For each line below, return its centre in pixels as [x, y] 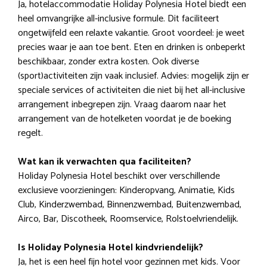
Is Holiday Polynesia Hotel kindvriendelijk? [111, 248]
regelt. [30, 133]
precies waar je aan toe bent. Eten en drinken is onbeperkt [132, 48]
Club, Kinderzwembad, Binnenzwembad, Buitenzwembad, [130, 205]
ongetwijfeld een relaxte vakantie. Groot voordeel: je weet [131, 33]
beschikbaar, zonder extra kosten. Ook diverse [108, 62]
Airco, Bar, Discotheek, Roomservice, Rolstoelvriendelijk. [128, 219]
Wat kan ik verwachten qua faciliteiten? [105, 162]
